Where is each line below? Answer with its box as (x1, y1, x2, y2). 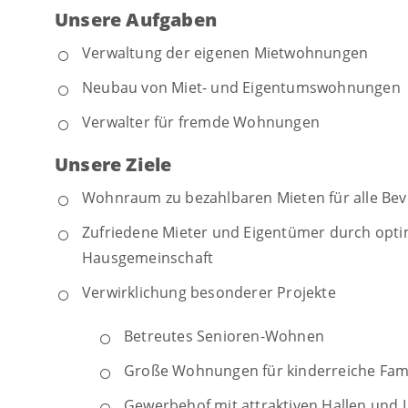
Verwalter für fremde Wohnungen (82, 111, 320, 132)
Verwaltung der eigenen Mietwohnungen (82, 42, 369, 63)
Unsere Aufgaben (55, 6, 217, 32)
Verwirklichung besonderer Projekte (82, 281, 336, 302)
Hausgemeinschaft (82, 247, 214, 268)
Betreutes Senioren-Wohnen (124, 325, 324, 346)
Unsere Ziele (55, 151, 172, 177)
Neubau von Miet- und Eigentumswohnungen (82, 76, 401, 97)
